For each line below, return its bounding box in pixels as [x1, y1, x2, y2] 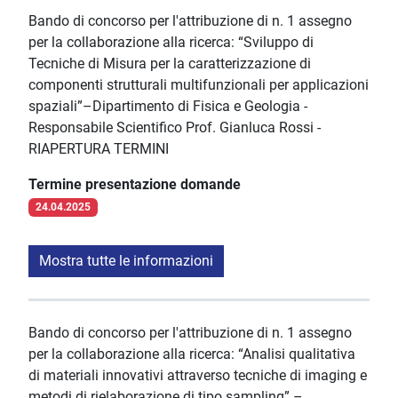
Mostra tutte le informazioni [39, 252, 213, 270]
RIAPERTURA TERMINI [28, 140, 169, 158]
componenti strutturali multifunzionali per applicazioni [28, 76, 369, 94]
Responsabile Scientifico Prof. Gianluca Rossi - [28, 119, 321, 137]
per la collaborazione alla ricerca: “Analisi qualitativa [28, 346, 355, 363]
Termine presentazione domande [28, 176, 241, 194]
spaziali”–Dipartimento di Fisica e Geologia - [28, 98, 307, 115]
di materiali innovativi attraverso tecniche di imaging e [28, 367, 367, 385]
